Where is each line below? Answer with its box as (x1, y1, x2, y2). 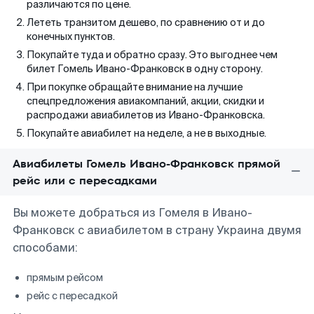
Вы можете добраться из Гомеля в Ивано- (13, 205, 252, 220)
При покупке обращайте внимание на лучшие (27, 81, 243, 93)
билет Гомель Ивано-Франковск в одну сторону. (27, 62, 263, 75)
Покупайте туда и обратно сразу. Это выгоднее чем (27, 48, 278, 61)
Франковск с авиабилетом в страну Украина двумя (13, 223, 301, 238)
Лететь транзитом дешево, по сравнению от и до (27, 16, 265, 29)
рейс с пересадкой (27, 289, 118, 302)
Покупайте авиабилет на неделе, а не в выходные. (27, 127, 266, 139)
